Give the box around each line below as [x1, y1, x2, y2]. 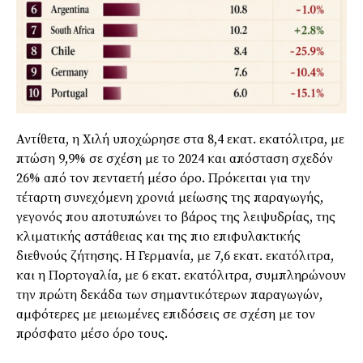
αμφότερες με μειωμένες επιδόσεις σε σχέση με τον [16, 306, 315, 323]
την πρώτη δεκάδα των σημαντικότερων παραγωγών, [16, 287, 322, 304]
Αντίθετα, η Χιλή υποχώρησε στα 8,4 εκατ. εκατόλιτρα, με [16, 131, 344, 148]
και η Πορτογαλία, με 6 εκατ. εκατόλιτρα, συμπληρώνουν [16, 267, 346, 284]
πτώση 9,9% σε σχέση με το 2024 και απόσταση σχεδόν [16, 151, 333, 168]
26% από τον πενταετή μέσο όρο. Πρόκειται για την [16, 170, 310, 187]
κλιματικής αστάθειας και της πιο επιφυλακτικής [16, 228, 301, 246]
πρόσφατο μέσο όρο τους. [16, 326, 168, 343]
